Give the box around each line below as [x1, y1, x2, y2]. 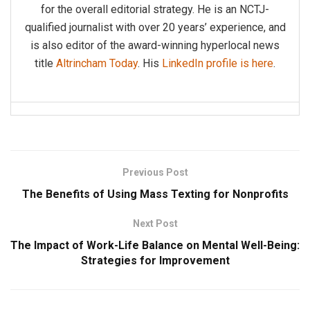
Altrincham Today [56, 57, 138, 71]
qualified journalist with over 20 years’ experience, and [24, 21, 286, 35]
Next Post [132, 218, 178, 230]
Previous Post [122, 167, 188, 179]
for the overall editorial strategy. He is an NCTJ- [41, 3, 269, 17]
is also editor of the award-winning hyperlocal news [30, 39, 280, 53]
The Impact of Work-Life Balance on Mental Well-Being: [10, 239, 300, 253]
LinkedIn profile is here [162, 57, 273, 71]
